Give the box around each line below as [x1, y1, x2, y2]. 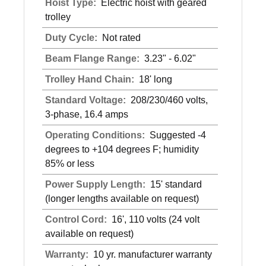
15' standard [148, 179, 202, 190]
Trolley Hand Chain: [45, 74, 137, 85]
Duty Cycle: [45, 33, 100, 43]
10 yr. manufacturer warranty [91, 249, 212, 260]
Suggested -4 [147, 130, 206, 141]
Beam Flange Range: [45, 53, 142, 64]
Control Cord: [45, 214, 109, 225]
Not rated [100, 33, 141, 43]
